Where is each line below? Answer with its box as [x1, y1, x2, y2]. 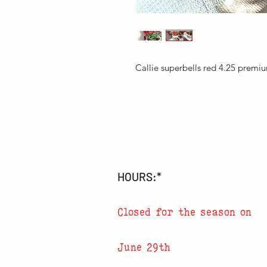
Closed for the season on [117, 206, 252, 219]
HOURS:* [117, 170, 162, 184]
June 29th [117, 241, 170, 254]
